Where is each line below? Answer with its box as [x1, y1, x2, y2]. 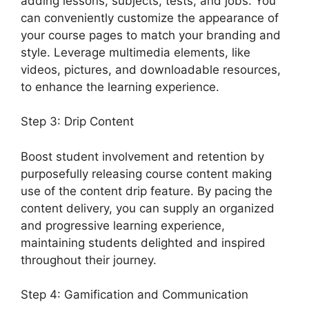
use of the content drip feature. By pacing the [21, 183, 272, 198]
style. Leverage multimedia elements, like [21, 45, 250, 59]
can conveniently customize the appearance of [21, 10, 279, 25]
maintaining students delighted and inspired [21, 235, 266, 250]
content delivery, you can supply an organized [21, 201, 275, 215]
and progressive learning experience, [21, 218, 225, 232]
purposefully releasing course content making [21, 166, 272, 181]
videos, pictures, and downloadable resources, [21, 62, 281, 77]
